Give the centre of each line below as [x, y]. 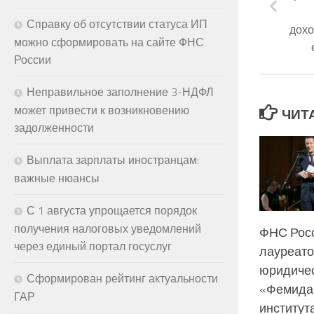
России [33, 59]
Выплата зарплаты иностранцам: [113, 159]
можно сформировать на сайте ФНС [109, 42]
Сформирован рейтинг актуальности [122, 278]
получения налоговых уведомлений [108, 228]
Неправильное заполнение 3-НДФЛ [120, 91]
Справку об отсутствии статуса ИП [117, 23]
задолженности [54, 127]
